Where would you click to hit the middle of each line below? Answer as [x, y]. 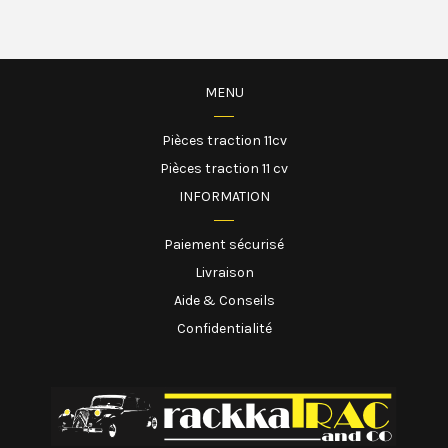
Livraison [224, 273]
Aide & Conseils [224, 301]
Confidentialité [224, 329]
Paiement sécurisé [224, 245]
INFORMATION [224, 197]
